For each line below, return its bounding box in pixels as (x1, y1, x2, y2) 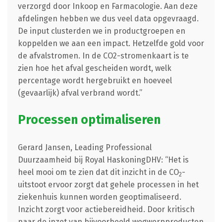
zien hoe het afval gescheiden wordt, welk (17, 63, 171, 73)
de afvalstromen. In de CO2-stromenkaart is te (17, 51, 189, 60)
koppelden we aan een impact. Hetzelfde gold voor (17, 38, 204, 48)
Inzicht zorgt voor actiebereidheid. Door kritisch (17, 204, 195, 214)
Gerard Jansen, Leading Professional (17, 142, 152, 152)
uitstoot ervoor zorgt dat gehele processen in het (17, 179, 199, 189)
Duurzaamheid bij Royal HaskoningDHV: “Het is (17, 155, 189, 165)
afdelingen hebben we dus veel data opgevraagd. (17, 13, 199, 23)
